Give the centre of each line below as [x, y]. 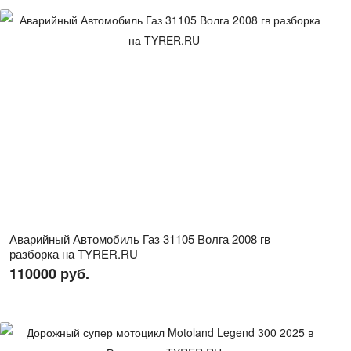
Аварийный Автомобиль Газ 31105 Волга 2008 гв [140, 239]
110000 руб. [49, 273]
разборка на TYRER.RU [74, 253]
